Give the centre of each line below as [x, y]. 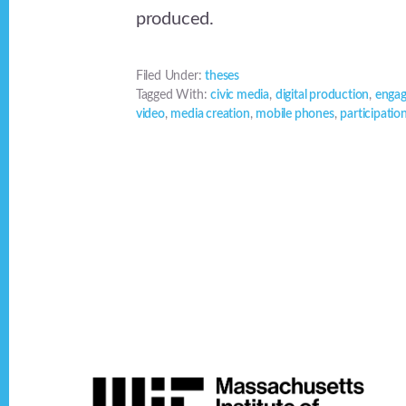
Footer [72, 367]
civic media [240, 96]
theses [222, 77]
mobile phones [295, 115]
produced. [175, 19]
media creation [210, 115]
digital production [322, 96]
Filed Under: [170, 77]
